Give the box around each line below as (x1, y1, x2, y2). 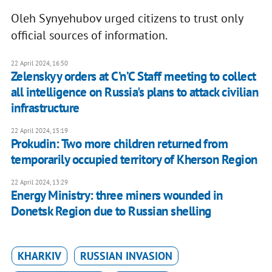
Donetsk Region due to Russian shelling (10, 203, 211, 220)
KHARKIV (17, 249, 61, 263)
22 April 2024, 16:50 (10, 59, 68, 68)
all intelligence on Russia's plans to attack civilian (10, 84, 259, 101)
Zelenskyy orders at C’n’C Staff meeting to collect (10, 68, 256, 85)
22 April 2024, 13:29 (10, 178, 68, 187)
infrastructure (10, 100, 80, 117)
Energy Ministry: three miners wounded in (10, 187, 223, 204)
